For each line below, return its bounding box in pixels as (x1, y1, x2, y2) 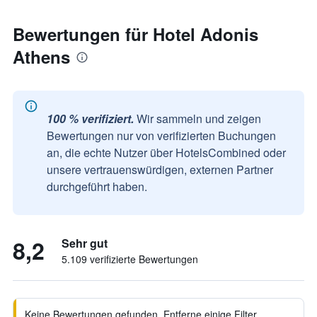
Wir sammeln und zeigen (137, 110, 261, 127)
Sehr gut (62, 235, 108, 251)
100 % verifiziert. (47, 110, 134, 127)
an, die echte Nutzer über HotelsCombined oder (47, 144, 286, 161)
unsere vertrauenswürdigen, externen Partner (47, 161, 273, 178)
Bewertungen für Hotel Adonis (13, 22, 258, 46)
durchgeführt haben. (47, 178, 147, 195)
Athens (13, 45, 70, 69)
